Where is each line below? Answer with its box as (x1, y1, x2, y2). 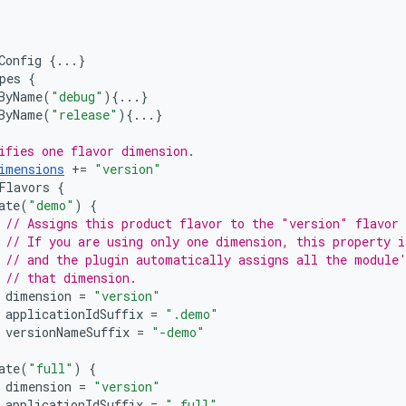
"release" (51, 106, 118, 123)
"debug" (51, 88, 103, 105)
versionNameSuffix (5, 324, 130, 341)
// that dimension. (5, 269, 137, 286)
